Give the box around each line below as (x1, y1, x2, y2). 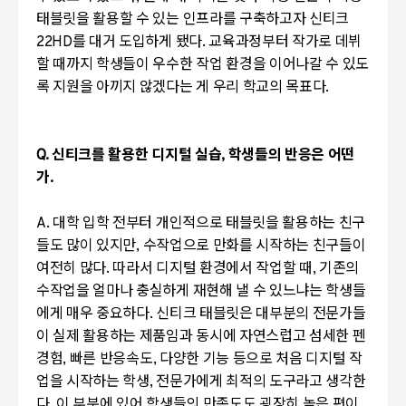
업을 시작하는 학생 (36, 373, 150, 391)
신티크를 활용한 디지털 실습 (52, 147, 222, 165)
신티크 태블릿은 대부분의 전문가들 (156, 305, 366, 324)
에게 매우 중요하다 (36, 305, 150, 324)
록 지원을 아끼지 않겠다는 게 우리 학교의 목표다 (36, 79, 326, 97)
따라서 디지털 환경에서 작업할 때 (112, 260, 313, 278)
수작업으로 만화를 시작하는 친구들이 (142, 237, 366, 256)
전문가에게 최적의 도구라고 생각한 (156, 373, 366, 391)
